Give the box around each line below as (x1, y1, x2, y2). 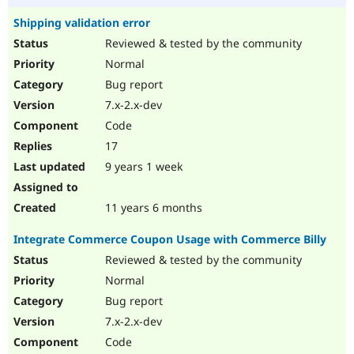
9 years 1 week (102, 159, 183, 175)
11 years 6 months (102, 200, 202, 216)
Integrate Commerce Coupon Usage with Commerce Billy (13, 232, 326, 247)
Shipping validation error (13, 15, 150, 31)
